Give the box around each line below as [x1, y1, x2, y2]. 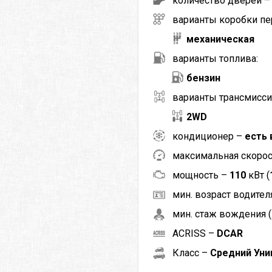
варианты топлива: [172, 52, 259, 64]
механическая [186, 33, 255, 45]
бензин [186, 72, 221, 84]
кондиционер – [172, 130, 245, 142]
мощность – [172, 169, 230, 181]
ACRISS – [172, 227, 217, 239]
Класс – [172, 246, 211, 259]
